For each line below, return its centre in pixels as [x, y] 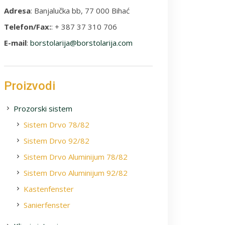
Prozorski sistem [43, 108]
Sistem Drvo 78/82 [57, 125]
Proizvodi [30, 86]
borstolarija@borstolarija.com [81, 43]
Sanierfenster [47, 205]
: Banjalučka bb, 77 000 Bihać [80, 11]
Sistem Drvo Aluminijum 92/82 [76, 173]
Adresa [17, 11]
